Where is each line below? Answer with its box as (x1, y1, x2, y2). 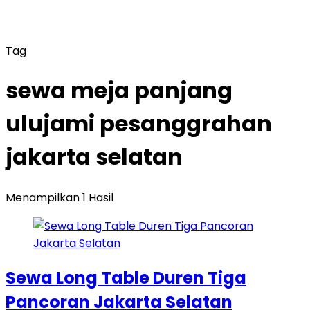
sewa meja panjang (6, 75, 232, 107)
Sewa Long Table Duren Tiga (6, 266, 246, 289)
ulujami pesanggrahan (6, 108, 272, 140)
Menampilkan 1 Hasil (6, 189, 113, 206)
